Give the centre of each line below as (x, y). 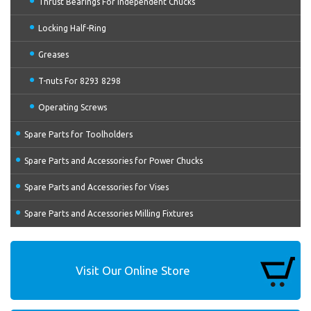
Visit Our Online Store (133, 270)
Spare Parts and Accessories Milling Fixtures (109, 213)
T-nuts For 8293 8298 (79, 81)
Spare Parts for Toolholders (78, 134)
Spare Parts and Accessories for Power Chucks (114, 161)
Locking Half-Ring (72, 28)
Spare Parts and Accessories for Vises (96, 187)
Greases (53, 54)
